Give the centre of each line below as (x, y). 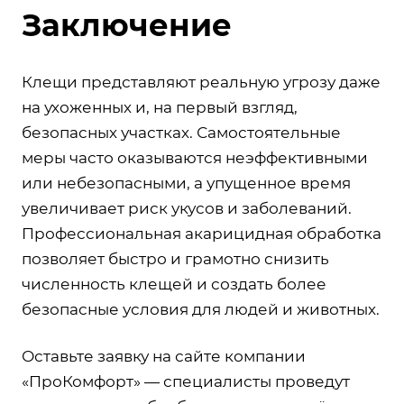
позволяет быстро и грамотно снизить (175, 259)
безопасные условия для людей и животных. (201, 310)
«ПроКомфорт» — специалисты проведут (186, 382)
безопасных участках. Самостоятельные (181, 133)
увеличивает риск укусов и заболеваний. (187, 209)
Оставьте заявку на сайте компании (164, 357)
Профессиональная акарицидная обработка (202, 234)
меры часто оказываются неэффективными (195, 158)
